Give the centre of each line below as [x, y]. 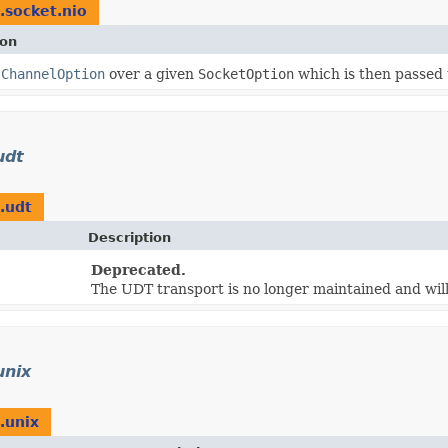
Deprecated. [138, 270]
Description [129, 238]
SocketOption [246, 74]
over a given [151, 74]
